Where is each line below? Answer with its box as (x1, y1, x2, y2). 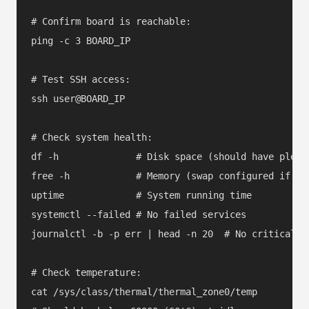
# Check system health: (31, 131, 152, 143)
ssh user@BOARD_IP (31, 92, 125, 104)
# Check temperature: (31, 266, 141, 278)
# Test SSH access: (31, 73, 130, 85)
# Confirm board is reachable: (31, 15, 191, 27)
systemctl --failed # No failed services (31, 208, 246, 220)
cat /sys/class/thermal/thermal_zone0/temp (31, 286, 257, 297)
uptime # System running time (31, 189, 252, 201)
